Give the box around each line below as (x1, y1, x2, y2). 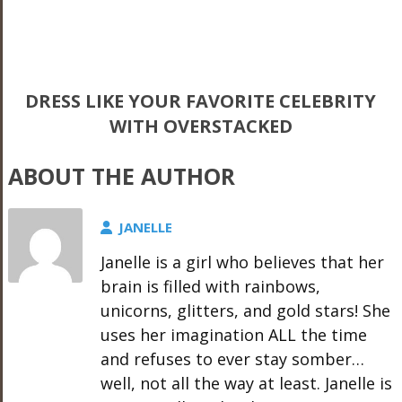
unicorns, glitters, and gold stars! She (100, 300, 390, 321)
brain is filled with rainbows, (100, 275, 320, 297)
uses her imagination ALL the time (100, 324, 367, 345)
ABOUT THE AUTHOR (7, 161, 235, 191)
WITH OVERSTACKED (109, 114, 293, 138)
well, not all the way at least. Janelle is (100, 372, 392, 394)
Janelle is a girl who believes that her (100, 251, 384, 273)
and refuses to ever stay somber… (100, 348, 364, 370)
